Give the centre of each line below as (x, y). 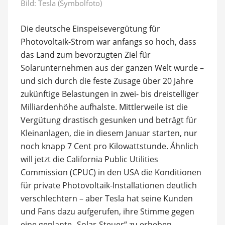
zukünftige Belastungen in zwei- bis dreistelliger (109, 94)
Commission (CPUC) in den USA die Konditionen (111, 172)
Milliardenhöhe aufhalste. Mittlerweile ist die (104, 107)
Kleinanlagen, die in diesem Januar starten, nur (109, 133)
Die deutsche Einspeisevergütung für (90, 28)
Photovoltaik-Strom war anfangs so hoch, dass (108, 41)
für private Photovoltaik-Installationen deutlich (108, 185)
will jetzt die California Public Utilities (89, 159)
